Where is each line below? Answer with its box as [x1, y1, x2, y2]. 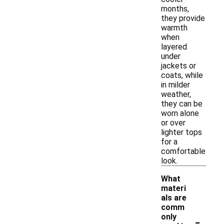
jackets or [161, 61, 196, 70]
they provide [161, 13, 205, 23]
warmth [161, 23, 187, 32]
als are [161, 193, 186, 202]
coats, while [161, 70, 203, 80]
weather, [161, 89, 191, 99]
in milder [161, 80, 190, 89]
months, [161, 4, 189, 13]
